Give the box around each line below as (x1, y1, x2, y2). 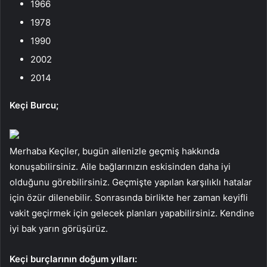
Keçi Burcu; (10, 99, 58, 111)
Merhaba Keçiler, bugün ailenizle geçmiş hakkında (10, 145, 219, 157)
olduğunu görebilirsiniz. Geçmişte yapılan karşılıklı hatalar (10, 176, 252, 188)
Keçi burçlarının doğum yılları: (10, 253, 137, 265)
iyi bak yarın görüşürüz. (10, 222, 108, 234)
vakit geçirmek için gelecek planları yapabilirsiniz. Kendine (10, 207, 254, 219)
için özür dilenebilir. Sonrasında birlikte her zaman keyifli (10, 191, 248, 203)
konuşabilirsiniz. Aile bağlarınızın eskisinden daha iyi (10, 160, 231, 172)
